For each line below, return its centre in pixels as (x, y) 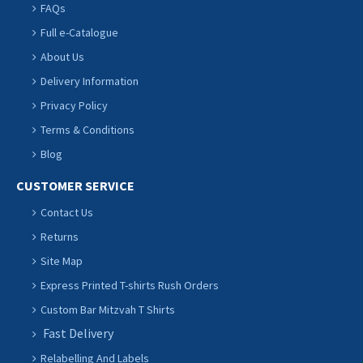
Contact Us (67, 213)
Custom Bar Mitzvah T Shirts (108, 310)
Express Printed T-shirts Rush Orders (130, 286)
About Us (62, 57)
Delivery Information (90, 81)
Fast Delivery (78, 333)
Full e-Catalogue (79, 33)
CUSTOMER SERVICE (75, 186)
